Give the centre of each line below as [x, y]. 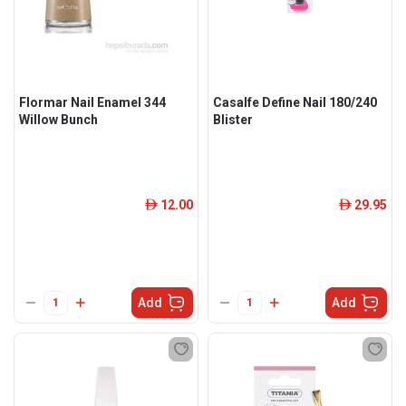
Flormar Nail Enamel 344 [92, 102]
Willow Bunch [58, 120]
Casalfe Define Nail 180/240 [295, 102]
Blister [233, 120]
